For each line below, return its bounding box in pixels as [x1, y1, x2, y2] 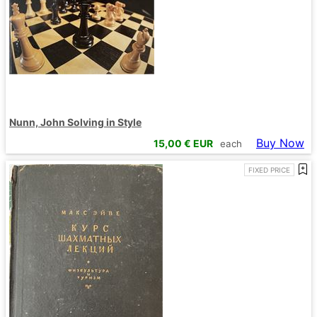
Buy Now [256, 136, 304, 151]
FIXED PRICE [248, 166, 290, 175]
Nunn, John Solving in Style [9, 115, 142, 128]
